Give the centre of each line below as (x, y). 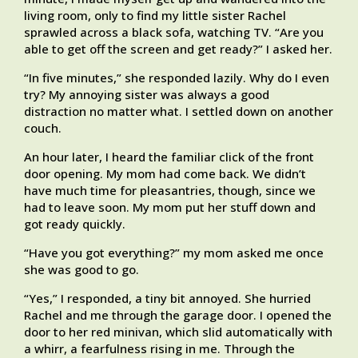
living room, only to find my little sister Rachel (155, 16)
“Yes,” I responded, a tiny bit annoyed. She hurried (167, 298)
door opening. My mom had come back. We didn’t (165, 174)
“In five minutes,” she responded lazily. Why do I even (177, 78)
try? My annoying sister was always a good (147, 95)
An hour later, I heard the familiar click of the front (169, 157)
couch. (43, 128)
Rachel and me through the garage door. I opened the (178, 315)
